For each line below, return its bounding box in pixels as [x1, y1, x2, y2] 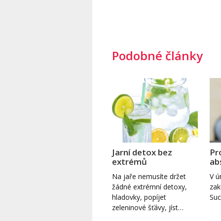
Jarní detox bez [112, 146, 172, 158]
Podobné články [112, 47, 203, 64]
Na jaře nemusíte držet [112, 171, 186, 181]
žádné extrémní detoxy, [112, 182, 187, 191]
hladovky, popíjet [112, 192, 166, 202]
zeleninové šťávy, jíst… [112, 202, 184, 212]
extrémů [112, 155, 147, 167]
